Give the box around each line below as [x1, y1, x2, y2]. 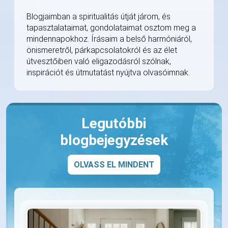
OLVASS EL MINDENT [74, 160, 154, 170]
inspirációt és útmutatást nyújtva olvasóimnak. [26, 68, 190, 78]
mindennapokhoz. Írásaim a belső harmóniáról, [26, 34, 192, 44]
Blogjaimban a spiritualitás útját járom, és [26, 12, 170, 22]
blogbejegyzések [60, 132, 168, 149]
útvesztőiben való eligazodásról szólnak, [26, 56, 171, 67]
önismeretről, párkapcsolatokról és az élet [26, 45, 177, 55]
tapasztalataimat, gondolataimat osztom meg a [26, 23, 196, 33]
